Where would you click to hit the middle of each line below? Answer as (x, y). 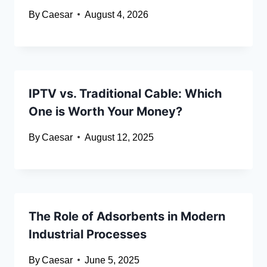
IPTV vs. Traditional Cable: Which (125, 93)
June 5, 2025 (112, 260)
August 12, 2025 (119, 137)
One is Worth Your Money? (105, 111)
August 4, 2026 (117, 14)
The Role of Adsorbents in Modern (127, 216)
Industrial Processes (88, 234)
